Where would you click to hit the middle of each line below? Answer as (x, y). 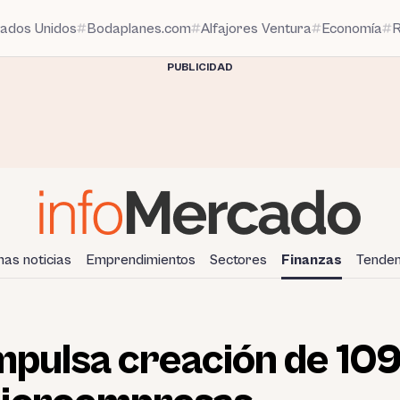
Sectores (238, 259)
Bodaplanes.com (139, 28)
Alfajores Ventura (256, 28)
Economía (352, 28)
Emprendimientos (141, 259)
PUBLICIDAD (200, 67)
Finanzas (312, 259)
